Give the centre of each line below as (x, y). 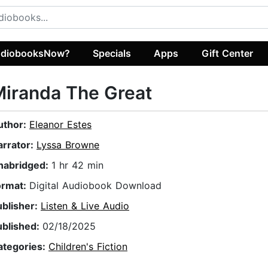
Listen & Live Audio (85, 206)
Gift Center (227, 53)
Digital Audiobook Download (95, 186)
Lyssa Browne (68, 145)
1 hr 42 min (77, 165)
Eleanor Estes (60, 125)
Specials (112, 53)
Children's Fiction (88, 247)
